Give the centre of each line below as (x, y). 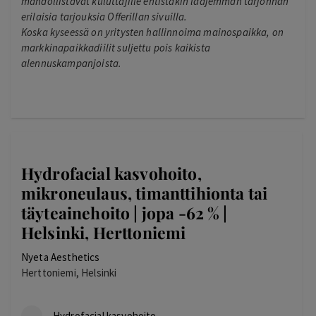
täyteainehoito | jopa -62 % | (124, 212)
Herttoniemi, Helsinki (69, 272)
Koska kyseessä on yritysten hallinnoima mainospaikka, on (152, 32)
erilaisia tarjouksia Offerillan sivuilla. (104, 16)
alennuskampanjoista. (72, 63)
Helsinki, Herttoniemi (104, 232)
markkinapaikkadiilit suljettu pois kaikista (116, 47)
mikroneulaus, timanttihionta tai (145, 193)
